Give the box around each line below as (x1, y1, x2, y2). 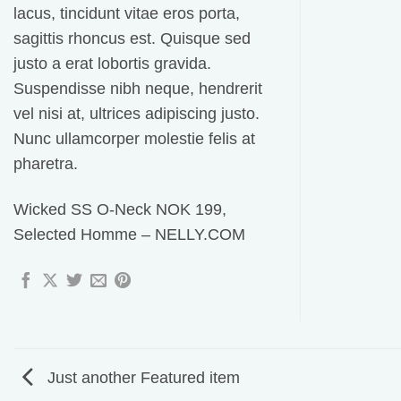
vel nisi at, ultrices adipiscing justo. (13, 105, 260, 124)
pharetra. (13, 155, 78, 174)
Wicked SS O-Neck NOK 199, (13, 200, 226, 219)
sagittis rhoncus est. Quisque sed (13, 30, 251, 48)
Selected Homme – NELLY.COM (13, 226, 245, 244)
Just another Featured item (43, 368, 240, 387)
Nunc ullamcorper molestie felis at (13, 130, 255, 149)
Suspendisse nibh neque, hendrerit (13, 80, 262, 98)
